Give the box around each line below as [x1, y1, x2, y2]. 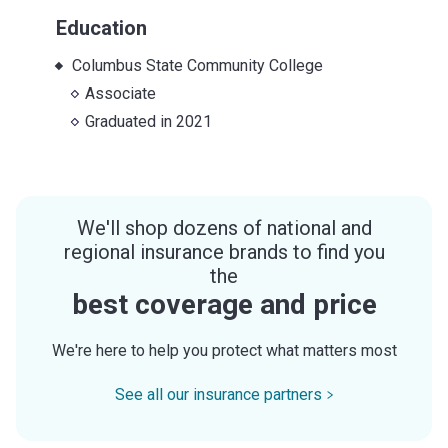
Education [56, 15, 147, 40]
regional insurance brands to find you [63, 239, 385, 264]
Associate [85, 83, 157, 103]
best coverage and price [71, 287, 377, 321]
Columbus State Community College [71, 55, 323, 75]
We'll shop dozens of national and [76, 215, 372, 240]
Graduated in [85, 111, 177, 131]
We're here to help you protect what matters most [51, 340, 397, 360]
